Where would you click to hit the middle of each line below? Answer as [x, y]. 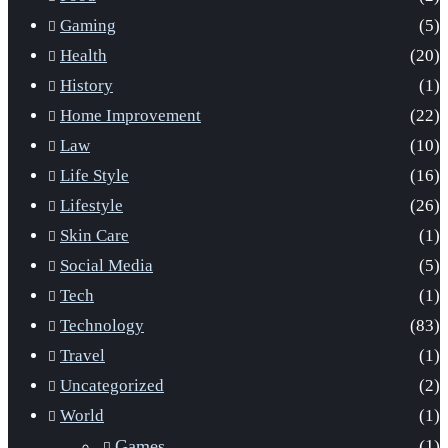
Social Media [106, 265]
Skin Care [94, 235]
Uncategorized [112, 385]
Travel [82, 355]
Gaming [88, 25]
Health [83, 55]
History [86, 85]
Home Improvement [130, 115]
